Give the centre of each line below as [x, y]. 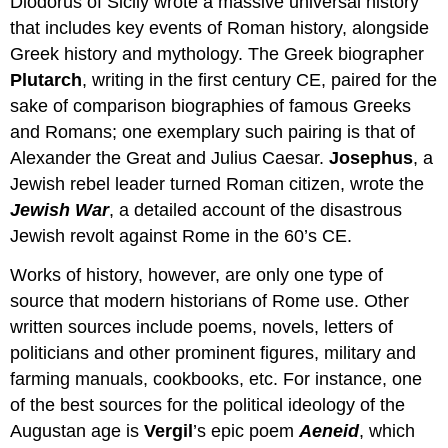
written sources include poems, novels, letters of [202, 327]
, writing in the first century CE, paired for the [260, 80]
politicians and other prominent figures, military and [213, 353]
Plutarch [46, 80]
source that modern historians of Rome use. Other [210, 301]
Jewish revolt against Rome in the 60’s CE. [181, 236]
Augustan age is [77, 431]
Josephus [371, 158]
